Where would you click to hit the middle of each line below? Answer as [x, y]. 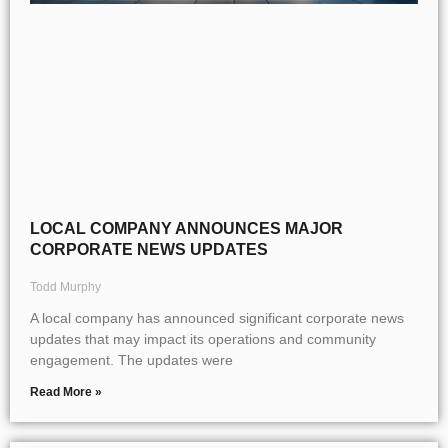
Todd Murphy [65, 287]
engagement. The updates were [131, 360]
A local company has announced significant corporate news [217, 318]
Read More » [66, 392]
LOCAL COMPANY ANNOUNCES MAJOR [186, 229]
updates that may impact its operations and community [203, 339]
